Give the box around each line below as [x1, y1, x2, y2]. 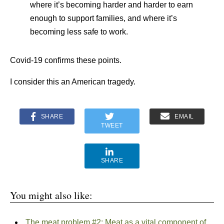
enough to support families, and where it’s [30, 14, 177, 22]
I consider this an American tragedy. [10, 77, 135, 86]
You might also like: [10, 188, 92, 202]
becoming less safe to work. [30, 27, 128, 36]
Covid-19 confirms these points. [10, 56, 121, 64]
